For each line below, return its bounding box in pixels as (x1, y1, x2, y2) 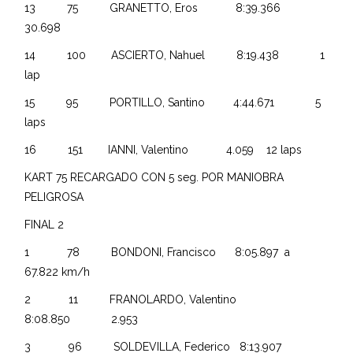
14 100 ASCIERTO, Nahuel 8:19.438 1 (24, 48, 325, 61)
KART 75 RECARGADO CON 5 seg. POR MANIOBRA (24, 170, 284, 184)
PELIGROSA (24, 190, 84, 203)
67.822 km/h (24, 265, 91, 278)
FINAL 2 (24, 217, 65, 231)
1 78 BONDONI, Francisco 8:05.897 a (24, 245, 294, 258)
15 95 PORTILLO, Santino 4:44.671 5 (24, 95, 321, 109)
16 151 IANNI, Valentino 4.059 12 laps (24, 143, 303, 156)
